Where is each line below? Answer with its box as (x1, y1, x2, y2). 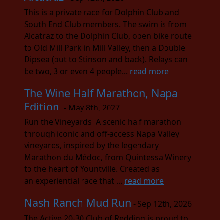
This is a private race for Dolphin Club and (24, 6, 180, 18)
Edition (24, 99, 62, 113)
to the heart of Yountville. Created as (24, 163, 160, 174)
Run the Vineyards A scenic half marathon (24, 116, 182, 127)
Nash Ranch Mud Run (24, 195, 132, 210)
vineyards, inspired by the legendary (24, 139, 159, 151)
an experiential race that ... (24, 175, 125, 186)
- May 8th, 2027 (62, 102, 120, 113)
